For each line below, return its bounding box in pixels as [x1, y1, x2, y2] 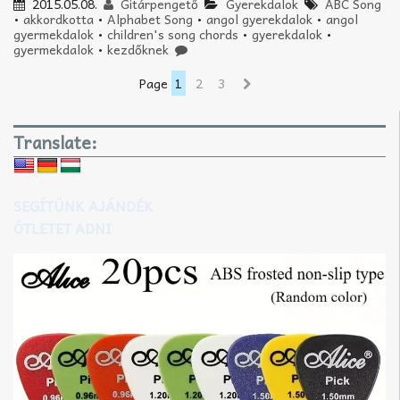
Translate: [13, 128, 97, 156]
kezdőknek [107, 38, 169, 59]
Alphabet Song [107, 8, 193, 29]
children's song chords [107, 23, 238, 44]
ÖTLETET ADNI [13, 216, 112, 240]
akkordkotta [23, 8, 94, 29]
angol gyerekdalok [206, 8, 312, 29]
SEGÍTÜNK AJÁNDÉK [13, 194, 154, 218]
